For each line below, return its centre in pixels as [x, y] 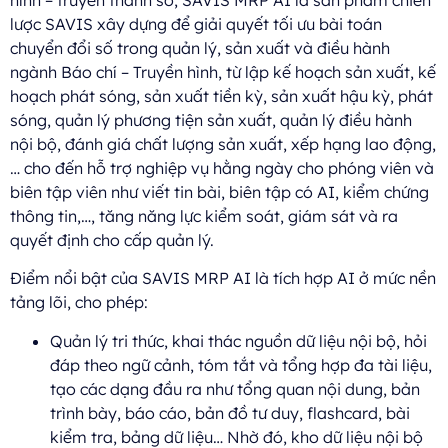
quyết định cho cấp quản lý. [112, 239]
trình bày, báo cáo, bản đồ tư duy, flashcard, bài [230, 412]
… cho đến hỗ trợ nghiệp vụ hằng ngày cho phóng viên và [222, 167]
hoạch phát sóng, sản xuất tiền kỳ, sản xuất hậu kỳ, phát [221, 95]
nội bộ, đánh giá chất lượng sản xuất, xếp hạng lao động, [223, 143]
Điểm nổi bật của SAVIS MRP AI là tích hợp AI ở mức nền [223, 278]
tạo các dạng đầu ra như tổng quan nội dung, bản [235, 388]
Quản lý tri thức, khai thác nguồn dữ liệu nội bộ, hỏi [238, 340]
